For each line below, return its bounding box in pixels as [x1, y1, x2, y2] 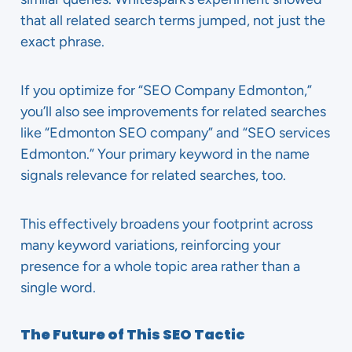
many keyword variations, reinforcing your [20, 236, 280, 254]
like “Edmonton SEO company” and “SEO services [20, 124, 330, 141]
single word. [20, 279, 96, 296]
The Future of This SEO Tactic [20, 324, 245, 344]
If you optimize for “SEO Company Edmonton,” [20, 82, 312, 99]
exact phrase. [20, 33, 104, 50]
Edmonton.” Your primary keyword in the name [20, 145, 310, 163]
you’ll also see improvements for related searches [20, 103, 326, 120]
